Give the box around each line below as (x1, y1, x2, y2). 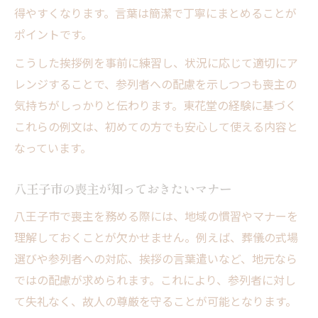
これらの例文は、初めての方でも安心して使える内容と (14, 117, 298, 135)
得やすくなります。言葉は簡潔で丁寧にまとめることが (14, 4, 297, 21)
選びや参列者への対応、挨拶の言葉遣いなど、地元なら (14, 249, 297, 267)
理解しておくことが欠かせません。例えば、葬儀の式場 (14, 228, 298, 246)
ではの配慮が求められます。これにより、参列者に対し (14, 270, 296, 288)
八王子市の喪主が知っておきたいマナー (14, 179, 231, 197)
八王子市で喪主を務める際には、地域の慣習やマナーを (14, 207, 298, 224)
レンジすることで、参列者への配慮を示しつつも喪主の (14, 75, 297, 92)
